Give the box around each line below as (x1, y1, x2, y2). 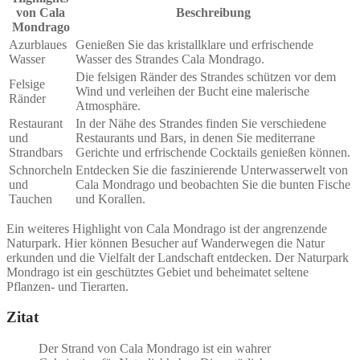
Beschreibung (176, 5, 251, 19)
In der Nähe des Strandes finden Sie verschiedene (76, 116, 326, 130)
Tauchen (9, 191, 52, 206)
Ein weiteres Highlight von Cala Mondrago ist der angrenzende (6, 221, 327, 235)
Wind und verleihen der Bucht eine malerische (76, 84, 309, 98)
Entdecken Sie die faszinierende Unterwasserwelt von (76, 162, 348, 177)
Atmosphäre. (76, 98, 141, 112)
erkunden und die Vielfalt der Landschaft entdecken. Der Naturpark (6, 250, 349, 264)
